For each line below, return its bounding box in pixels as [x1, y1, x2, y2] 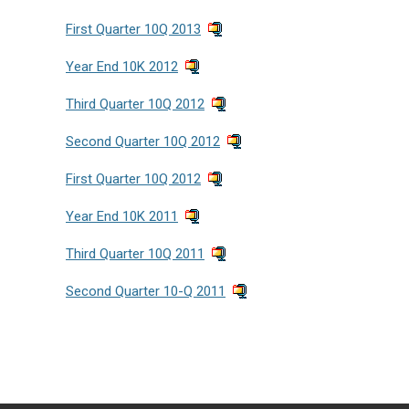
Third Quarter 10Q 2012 [66, 96, 204, 112]
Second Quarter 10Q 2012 [66, 133, 220, 150]
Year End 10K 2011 [66, 208, 178, 225]
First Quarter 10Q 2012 [66, 171, 201, 187]
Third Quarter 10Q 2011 [66, 246, 204, 262]
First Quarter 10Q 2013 [66, 21, 201, 37]
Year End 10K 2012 [66, 58, 178, 75]
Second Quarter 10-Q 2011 [66, 283, 225, 299]
